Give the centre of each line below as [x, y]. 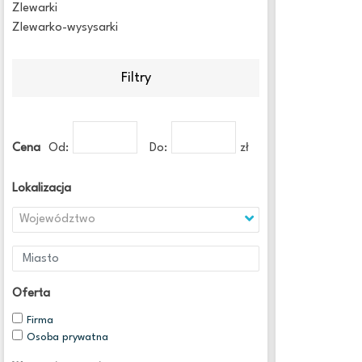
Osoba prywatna [67, 337]
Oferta [31, 294]
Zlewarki [35, 8]
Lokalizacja [42, 189]
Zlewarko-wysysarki [65, 28]
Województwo [57, 219]
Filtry [136, 78]
